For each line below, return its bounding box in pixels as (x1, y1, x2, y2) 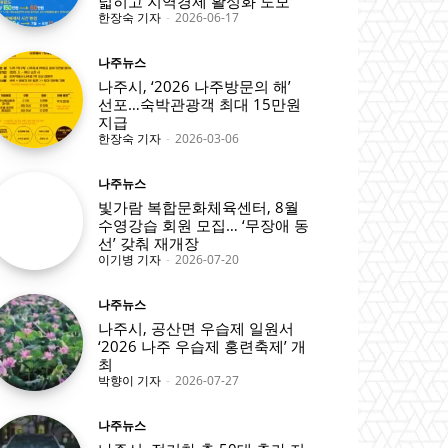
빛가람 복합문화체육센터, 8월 (98, 196, 300, 217)
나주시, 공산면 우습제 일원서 (98, 318, 295, 339)
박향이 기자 (98, 372, 162, 390)
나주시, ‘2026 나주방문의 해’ (98, 75, 292, 96)
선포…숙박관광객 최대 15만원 (98, 93, 302, 114)
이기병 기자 (98, 250, 162, 268)
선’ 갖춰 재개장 (98, 232, 200, 253)
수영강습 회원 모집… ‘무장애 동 (98, 214, 310, 235)
